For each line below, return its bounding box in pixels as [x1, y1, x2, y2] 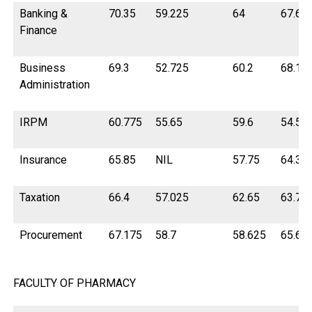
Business [19, 61, 66, 75]
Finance [19, 24, 58, 38]
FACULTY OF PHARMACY [13, 276, 136, 290]
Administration [19, 78, 91, 92]
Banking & [19, 7, 68, 21]
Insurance [19, 153, 68, 167]
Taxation [19, 191, 61, 205]
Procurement [19, 228, 83, 242]
